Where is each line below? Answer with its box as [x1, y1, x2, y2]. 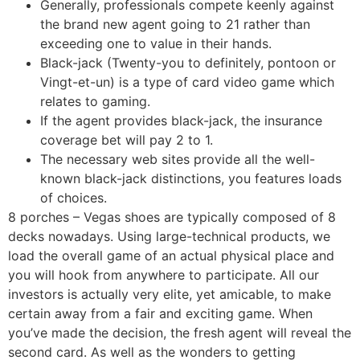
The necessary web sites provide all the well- [40, 151, 315, 168]
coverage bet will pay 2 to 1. [40, 132, 213, 149]
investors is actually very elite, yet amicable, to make [8, 286, 331, 303]
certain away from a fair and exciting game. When [8, 305, 313, 322]
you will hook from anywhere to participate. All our [8, 267, 319, 284]
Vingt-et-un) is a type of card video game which [40, 74, 334, 91]
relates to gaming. [40, 93, 150, 110]
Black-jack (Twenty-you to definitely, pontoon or [40, 55, 336, 72]
